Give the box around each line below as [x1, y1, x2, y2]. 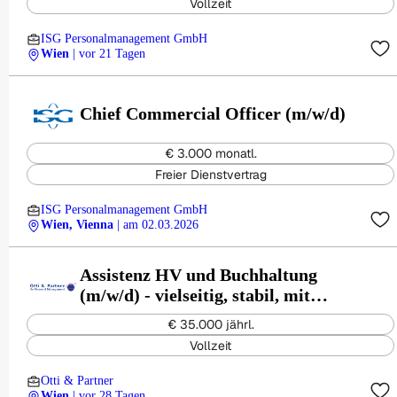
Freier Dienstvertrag [154, 167, 267, 183]
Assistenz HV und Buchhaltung [80, 264, 317, 284]
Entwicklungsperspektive [80, 305, 272, 325]
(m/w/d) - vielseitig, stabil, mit [80, 284, 310, 305]
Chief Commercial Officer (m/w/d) [80, 104, 346, 123]
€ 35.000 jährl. [167, 316, 254, 332]
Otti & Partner [41, 374, 113, 387]
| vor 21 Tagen [73, 47, 145, 60]
